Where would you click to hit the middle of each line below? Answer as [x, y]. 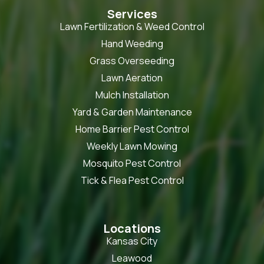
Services [132, 14]
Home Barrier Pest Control [132, 129]
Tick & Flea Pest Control [132, 180]
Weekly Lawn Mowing [132, 146]
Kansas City [132, 241]
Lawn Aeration [132, 77]
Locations [132, 228]
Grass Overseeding [132, 60]
